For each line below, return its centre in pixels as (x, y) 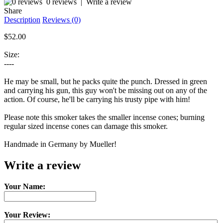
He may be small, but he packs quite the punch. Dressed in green (106, 81)
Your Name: (25, 186)
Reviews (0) (61, 19)
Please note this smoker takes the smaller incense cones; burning (104, 117)
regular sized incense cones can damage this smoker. (86, 126)
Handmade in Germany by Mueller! (60, 144)
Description (22, 19)
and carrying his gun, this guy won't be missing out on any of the (106, 90)
